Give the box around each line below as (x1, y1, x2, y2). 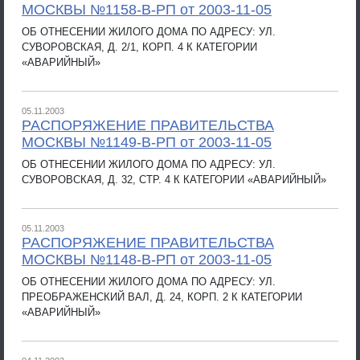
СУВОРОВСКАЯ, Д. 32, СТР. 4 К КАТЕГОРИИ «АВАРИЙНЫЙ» (22, 173, 326, 186)
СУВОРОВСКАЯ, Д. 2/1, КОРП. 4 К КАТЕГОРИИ (22, 40, 257, 53)
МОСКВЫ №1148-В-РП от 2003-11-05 (22, 252, 272, 268)
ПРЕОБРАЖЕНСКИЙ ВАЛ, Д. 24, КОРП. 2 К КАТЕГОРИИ (22, 290, 302, 303)
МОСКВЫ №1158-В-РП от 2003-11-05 (22, 2, 272, 18)
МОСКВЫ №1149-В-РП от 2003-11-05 (22, 134, 272, 150)
